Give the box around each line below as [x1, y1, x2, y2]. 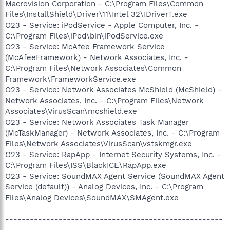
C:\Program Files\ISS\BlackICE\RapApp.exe [5, 160, 166, 170]
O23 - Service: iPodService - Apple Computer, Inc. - [5, 20, 199, 30]
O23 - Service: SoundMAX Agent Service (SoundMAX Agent [5, 171, 224, 181]
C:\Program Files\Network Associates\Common [5, 63, 181, 73]
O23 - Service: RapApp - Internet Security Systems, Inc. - [5, 149, 221, 159]
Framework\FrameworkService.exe [5, 74, 136, 84]
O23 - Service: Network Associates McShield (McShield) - [5, 85, 222, 94]
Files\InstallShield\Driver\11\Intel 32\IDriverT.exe [5, 9, 187, 19]
